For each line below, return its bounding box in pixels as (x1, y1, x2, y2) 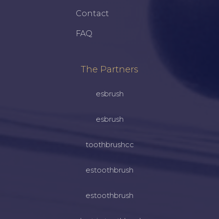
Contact (76, 9, 109, 18)
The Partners (81, 64, 138, 75)
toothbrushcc (85, 140, 134, 149)
